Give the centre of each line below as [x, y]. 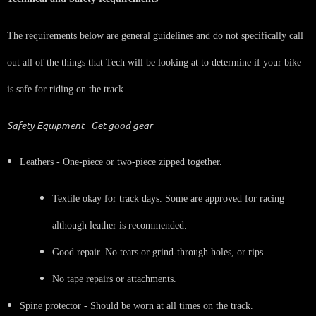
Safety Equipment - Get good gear [80, 125]
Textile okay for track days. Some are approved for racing [168, 198]
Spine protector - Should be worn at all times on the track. [136, 305]
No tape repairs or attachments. [114, 279]
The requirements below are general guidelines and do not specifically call [155, 35]
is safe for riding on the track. [67, 89]
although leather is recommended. [120, 225]
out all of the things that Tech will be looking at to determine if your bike [154, 62]
